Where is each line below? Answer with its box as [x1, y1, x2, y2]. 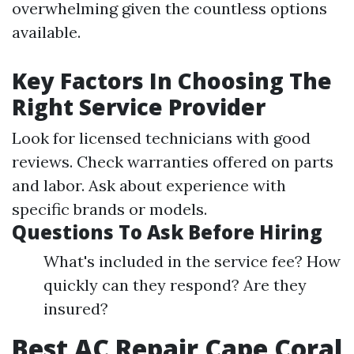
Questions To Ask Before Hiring [12, 219, 322, 246]
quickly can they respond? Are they [43, 275, 307, 296]
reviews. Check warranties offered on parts [12, 152, 333, 172]
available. [12, 22, 81, 43]
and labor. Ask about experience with [12, 175, 286, 196]
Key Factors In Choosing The [12, 66, 332, 96]
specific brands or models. [12, 199, 207, 220]
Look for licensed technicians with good [12, 128, 311, 149]
